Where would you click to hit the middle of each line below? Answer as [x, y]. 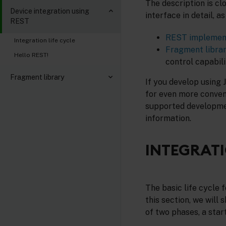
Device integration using [50, 11]
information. [168, 119]
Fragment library [37, 77]
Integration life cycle [45, 40]
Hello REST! [31, 55]
